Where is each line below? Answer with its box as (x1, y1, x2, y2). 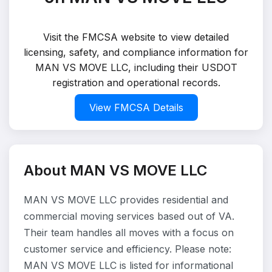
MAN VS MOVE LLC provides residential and (24, 194, 228, 206)
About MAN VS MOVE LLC (24, 161, 207, 179)
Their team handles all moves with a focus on (24, 226, 234, 239)
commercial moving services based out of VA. (24, 210, 234, 222)
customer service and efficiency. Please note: (24, 243, 231, 255)
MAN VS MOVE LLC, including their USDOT (35, 61, 237, 73)
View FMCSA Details (89, 101, 183, 114)
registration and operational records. (52, 76, 220, 89)
